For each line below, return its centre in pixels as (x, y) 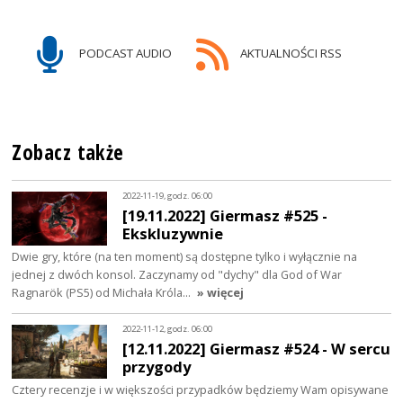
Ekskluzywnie (173, 234)
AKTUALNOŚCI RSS (289, 53)
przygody (157, 366)
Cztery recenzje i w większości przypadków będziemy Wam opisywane (201, 389)
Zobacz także (68, 152)
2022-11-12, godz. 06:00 (168, 329)
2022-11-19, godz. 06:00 (168, 196)
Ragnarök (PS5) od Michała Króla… (103, 292)
